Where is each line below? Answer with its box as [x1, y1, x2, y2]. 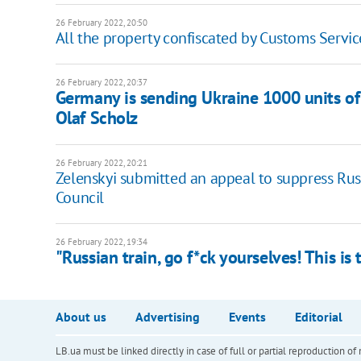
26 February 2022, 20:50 [55, 16, 147, 28]
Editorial [294, 308, 342, 325]
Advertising [135, 308, 200, 325]
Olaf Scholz [55, 106, 138, 129]
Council [55, 186, 104, 208]
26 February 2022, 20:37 [55, 76, 147, 88]
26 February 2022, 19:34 [55, 235, 147, 247]
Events [228, 308, 266, 325]
